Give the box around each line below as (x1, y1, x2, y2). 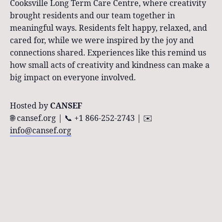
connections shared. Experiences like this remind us (10, 47, 206, 58)
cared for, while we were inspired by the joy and (10, 35, 194, 46)
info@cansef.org (10, 125, 71, 136)
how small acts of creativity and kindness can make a (10, 59, 210, 70)
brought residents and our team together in (10, 10, 175, 21)
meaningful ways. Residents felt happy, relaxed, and (10, 22, 207, 33)
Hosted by (10, 100, 50, 111)
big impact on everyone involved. (10, 72, 136, 83)
